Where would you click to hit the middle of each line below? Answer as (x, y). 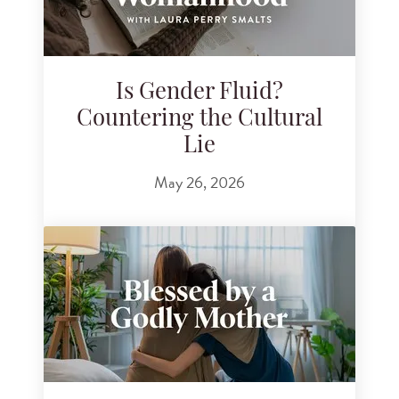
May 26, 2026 (199, 183)
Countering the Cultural (199, 119)
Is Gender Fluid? (199, 93)
